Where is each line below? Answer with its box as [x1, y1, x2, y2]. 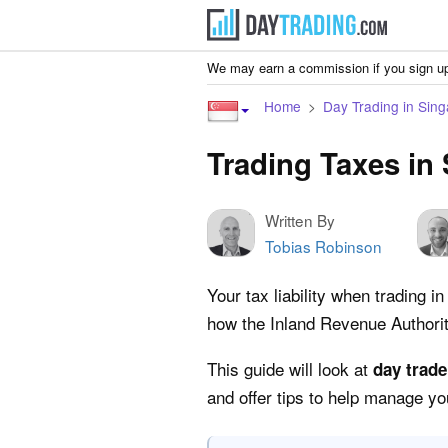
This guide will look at [207, 356, 373, 381]
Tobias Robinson [265, 235, 382, 257]
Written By [265, 209, 335, 231]
